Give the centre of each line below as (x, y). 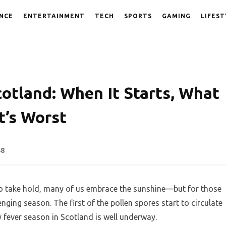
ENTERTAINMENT (54, 16)
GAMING (176, 16)
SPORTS (138, 16)
